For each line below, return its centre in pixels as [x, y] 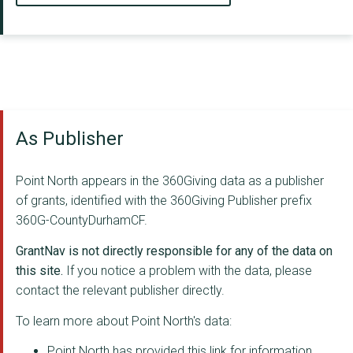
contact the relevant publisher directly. [120, 290]
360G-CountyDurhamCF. [82, 221]
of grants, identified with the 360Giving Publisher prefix [164, 201]
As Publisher [70, 139]
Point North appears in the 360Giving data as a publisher [170, 181]
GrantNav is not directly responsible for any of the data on [174, 251]
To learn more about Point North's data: [124, 321]
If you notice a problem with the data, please [188, 270]
